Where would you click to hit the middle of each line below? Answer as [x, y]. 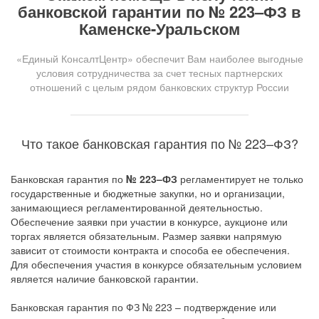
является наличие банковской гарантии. [105, 278]
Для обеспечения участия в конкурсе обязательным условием [156, 264]
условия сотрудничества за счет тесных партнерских [159, 73]
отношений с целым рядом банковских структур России [159, 87]
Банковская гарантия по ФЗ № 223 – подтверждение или [143, 307]
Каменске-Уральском [159, 28]
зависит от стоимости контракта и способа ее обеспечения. [150, 250]
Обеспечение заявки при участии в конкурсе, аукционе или [149, 221]
